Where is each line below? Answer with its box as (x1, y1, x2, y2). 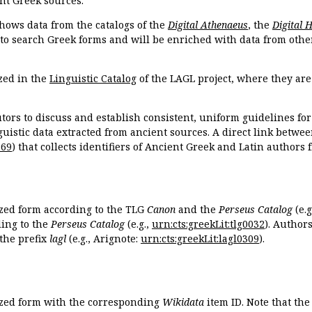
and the (175, 203, 219, 217)
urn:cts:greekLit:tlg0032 (152, 217, 265, 231)
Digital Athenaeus (168, 17, 248, 31)
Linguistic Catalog (49, 71, 136, 85)
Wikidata (162, 295, 204, 309)
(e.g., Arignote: (66, 232, 141, 246)
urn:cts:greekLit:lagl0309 (141, 232, 259, 246)
